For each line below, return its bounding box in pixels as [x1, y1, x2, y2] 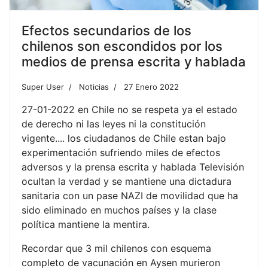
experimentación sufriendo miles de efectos [22, 147, 220, 159]
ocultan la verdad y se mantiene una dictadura [22, 175, 232, 188]
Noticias [79, 82, 109, 92]
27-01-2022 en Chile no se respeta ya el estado [22, 103, 237, 116]
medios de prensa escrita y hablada [22, 54, 246, 70]
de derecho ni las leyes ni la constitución [22, 118, 206, 130]
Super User [22, 82, 64, 92]
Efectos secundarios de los [22, 23, 191, 39]
